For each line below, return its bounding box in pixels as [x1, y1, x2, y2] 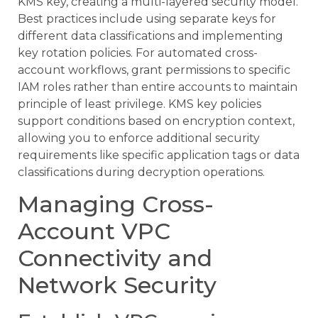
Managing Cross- [18, 190, 214, 219]
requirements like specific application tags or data [18, 148, 300, 162]
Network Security [18, 271, 216, 300]
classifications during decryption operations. [18, 165, 265, 179]
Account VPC [18, 217, 170, 246]
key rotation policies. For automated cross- [18, 45, 258, 60]
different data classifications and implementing [18, 28, 283, 43]
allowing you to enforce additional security [18, 131, 260, 145]
